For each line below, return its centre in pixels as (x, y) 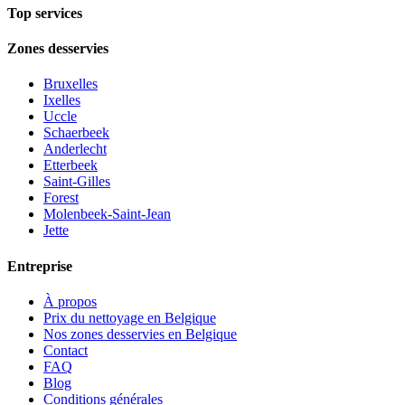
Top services (45, 13)
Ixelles (62, 100)
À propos (70, 301)
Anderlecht (75, 149)
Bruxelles (71, 84)
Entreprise (40, 266)
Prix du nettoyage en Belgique (130, 317)
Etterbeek (71, 165)
